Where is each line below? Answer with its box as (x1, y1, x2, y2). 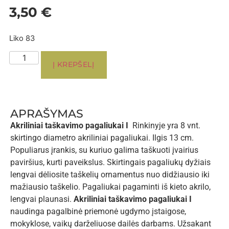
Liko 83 (9, 33, 35, 43)
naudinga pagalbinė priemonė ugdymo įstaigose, (10, 207, 186, 217)
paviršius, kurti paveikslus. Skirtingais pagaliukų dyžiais (10, 157, 211, 168)
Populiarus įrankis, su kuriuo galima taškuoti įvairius (10, 145, 198, 155)
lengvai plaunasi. (10, 194, 74, 204)
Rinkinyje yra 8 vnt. (132, 121, 200, 131)
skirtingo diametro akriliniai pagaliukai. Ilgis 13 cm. (10, 133, 194, 143)
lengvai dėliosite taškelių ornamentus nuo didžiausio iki (10, 170, 210, 180)
